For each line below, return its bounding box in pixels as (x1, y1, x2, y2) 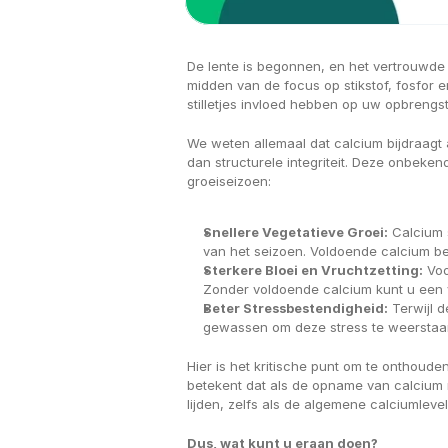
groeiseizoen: (187, 173, 271, 189)
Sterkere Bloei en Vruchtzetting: (203, 262, 423, 278)
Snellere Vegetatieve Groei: (203, 224, 388, 240)
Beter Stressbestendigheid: (203, 300, 388, 316)
